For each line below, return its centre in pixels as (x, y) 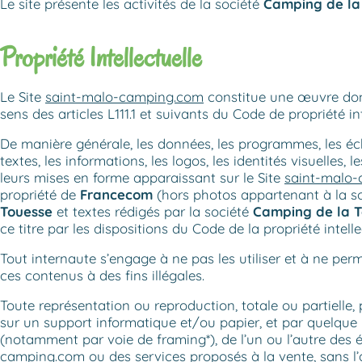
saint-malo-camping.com (124, 96)
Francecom (116, 194)
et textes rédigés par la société (153, 211)
